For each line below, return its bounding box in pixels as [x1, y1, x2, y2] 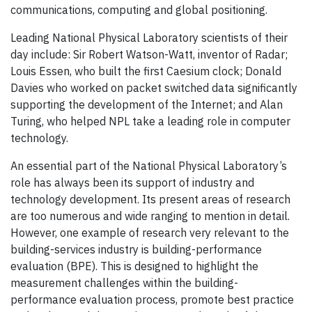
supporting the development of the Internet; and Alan [10, 97, 283, 112]
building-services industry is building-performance [10, 242, 262, 257]
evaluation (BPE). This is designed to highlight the [10, 259, 258, 274]
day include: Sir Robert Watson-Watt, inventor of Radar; [10, 47, 288, 62]
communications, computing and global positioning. [10, 3, 267, 17]
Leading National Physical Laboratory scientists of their [10, 31, 288, 45]
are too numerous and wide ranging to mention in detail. [10, 209, 290, 224]
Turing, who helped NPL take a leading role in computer [10, 114, 290, 129]
